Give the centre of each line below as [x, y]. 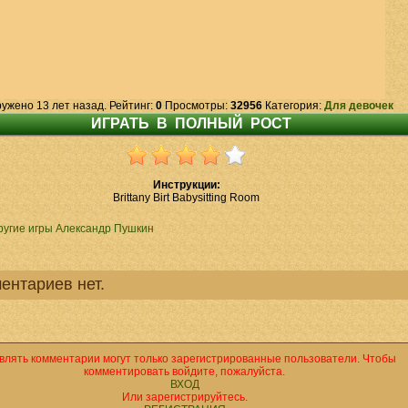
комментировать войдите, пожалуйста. [184, 372]
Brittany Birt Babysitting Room [186, 198]
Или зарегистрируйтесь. [184, 397]
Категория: [293, 106]
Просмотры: [196, 106]
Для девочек [359, 106]
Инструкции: [186, 185]
